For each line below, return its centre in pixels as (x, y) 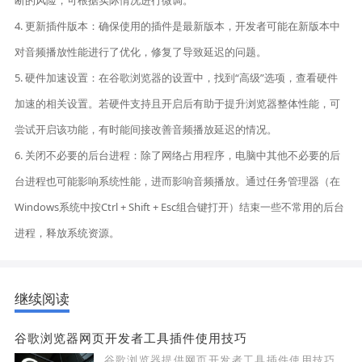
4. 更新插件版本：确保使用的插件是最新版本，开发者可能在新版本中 (178, 26)
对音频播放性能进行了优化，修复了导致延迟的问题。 (141, 52)
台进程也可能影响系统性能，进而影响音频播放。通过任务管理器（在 (178, 181)
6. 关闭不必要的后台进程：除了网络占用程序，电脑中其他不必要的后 (178, 156)
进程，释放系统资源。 (67, 233)
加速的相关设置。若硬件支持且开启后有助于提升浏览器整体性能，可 (178, 104)
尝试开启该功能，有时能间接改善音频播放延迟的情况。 (146, 130)
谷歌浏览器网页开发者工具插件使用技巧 (131, 338)
